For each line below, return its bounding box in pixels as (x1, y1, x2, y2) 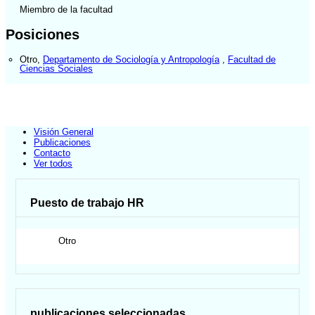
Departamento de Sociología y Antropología (43, 53, 219, 65)
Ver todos (34, 158, 72, 169)
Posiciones (6, 26, 79, 42)
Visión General (34, 127, 94, 138)
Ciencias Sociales (20, 63, 93, 74)
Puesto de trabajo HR (30, 197, 145, 210)
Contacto (34, 148, 70, 159)
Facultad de (228, 53, 276, 65)
